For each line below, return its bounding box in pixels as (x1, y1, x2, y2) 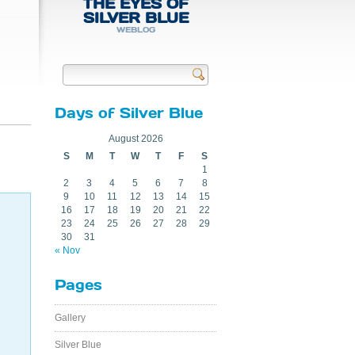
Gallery (55, 312, 86, 323)
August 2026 (108, 133, 163, 144)
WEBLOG (116, 25, 155, 34)
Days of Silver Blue (55, 104, 203, 120)
